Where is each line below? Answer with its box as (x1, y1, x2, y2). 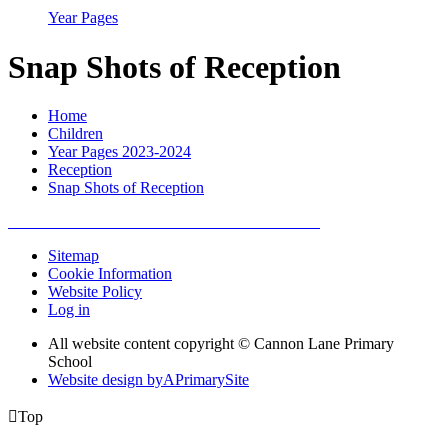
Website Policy (48, 283, 142, 301)
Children (48, 125, 103, 143)
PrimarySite (175, 371, 249, 389)
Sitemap (48, 247, 99, 265)
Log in (48, 301, 90, 319)
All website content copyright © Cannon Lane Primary (48, 335, 394, 353)
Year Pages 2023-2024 (48, 143, 191, 161)
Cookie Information (48, 265, 172, 283)
